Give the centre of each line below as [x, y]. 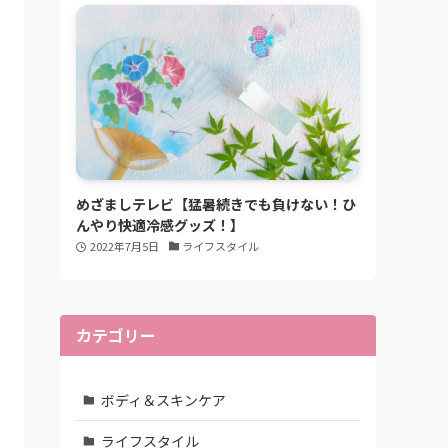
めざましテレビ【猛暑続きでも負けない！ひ [216, 204]
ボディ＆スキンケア [163, 399]
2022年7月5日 [124, 246]
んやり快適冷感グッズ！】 [160, 225]
